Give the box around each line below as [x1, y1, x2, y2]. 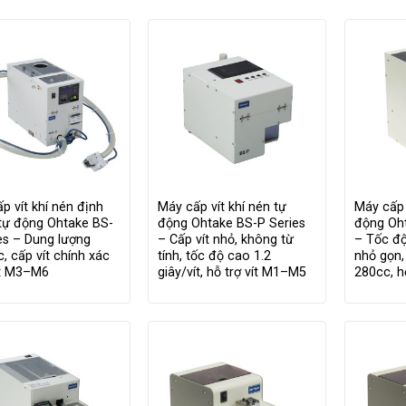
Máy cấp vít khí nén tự [158, 199, 287, 216]
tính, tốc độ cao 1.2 [158, 248, 272, 265]
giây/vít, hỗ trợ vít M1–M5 [158, 265, 307, 281]
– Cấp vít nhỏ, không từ [158, 232, 295, 248]
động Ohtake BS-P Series [158, 216, 306, 232]
